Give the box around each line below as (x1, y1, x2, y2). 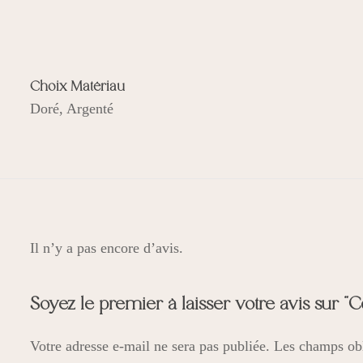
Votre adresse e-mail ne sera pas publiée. (30, 338, 271, 354)
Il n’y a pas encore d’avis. (30, 240, 184, 256)
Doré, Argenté (30, 100, 114, 117)
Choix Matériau (30, 80, 126, 94)
